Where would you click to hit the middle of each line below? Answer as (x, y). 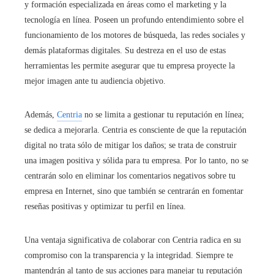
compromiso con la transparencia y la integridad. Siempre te (129, 255)
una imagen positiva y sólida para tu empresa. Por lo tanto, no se (136, 160)
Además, (41, 114)
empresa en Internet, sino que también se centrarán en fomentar (134, 191)
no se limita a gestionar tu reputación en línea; (163, 114)
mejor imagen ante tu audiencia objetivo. (95, 81)
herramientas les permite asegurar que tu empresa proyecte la (130, 65)
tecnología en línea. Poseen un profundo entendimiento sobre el (134, 20)
